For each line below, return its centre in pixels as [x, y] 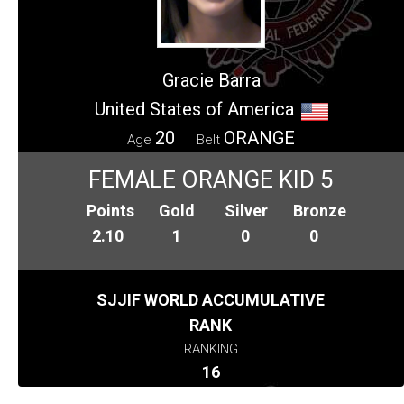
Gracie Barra [211, 80]
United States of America [194, 109]
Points [111, 210]
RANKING [211, 349]
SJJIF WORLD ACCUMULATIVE [211, 299]
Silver [246, 210]
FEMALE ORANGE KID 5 [211, 179]
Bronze [320, 210]
